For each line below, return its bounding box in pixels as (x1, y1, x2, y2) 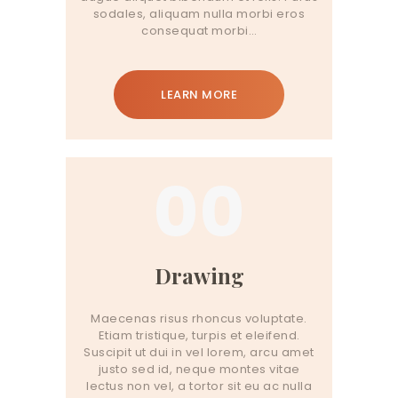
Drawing (154, 260, 244, 290)
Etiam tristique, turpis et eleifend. (98, 326, 300, 344)
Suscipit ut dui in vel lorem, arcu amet (84, 343, 314, 361)
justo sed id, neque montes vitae (98, 360, 300, 378)
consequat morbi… (141, 21, 257, 39)
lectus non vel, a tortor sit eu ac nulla (86, 377, 312, 394)
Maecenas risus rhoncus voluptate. (91, 309, 307, 327)
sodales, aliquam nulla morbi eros (92, 4, 306, 22)
